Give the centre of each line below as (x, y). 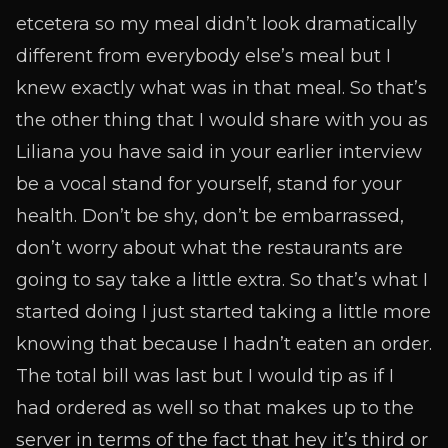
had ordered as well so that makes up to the (215, 408)
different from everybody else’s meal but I (203, 56)
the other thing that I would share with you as (222, 120)
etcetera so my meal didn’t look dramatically (216, 24)
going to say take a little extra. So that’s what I (222, 280)
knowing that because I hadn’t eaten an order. (224, 344)
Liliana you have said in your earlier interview (219, 152)
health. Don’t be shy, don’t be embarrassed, (210, 216)
